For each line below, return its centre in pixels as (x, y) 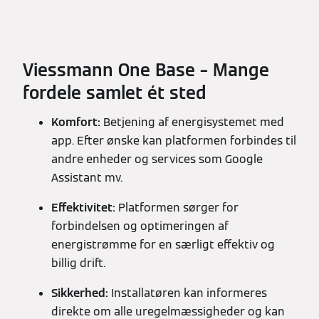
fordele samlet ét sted (115, 93)
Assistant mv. (87, 178)
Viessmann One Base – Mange (146, 70)
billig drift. (78, 263)
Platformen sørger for (178, 208)
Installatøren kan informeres (188, 293)
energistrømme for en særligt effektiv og (163, 245)
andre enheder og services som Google (157, 159)
